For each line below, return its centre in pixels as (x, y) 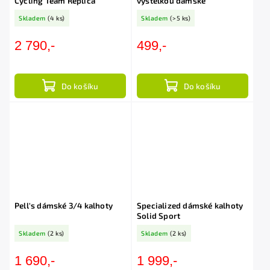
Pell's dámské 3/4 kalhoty (64, 206)
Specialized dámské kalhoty (190, 206)
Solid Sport (159, 216)
